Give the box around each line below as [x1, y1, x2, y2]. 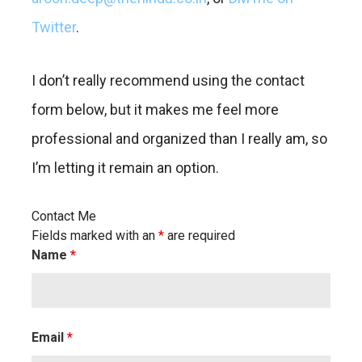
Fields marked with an [32, 227, 158, 243]
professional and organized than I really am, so [32, 129, 327, 147]
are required [164, 227, 235, 243]
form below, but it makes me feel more [32, 100, 279, 118]
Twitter [32, 18, 76, 36]
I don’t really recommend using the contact [32, 71, 305, 89]
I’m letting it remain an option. [32, 158, 219, 176]
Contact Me [32, 208, 96, 224]
